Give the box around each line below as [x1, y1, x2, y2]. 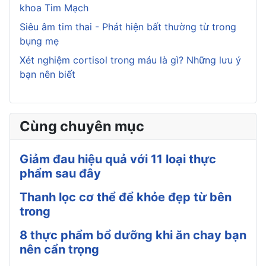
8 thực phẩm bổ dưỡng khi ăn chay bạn [20, 227, 246, 242]
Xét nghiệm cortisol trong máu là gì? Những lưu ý [20, 53, 241, 66]
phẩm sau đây [20, 166, 101, 180]
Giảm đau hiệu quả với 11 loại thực [20, 151, 216, 166]
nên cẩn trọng [20, 242, 99, 256]
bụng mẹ [20, 34, 59, 47]
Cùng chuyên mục [20, 117, 144, 135]
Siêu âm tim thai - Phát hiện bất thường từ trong [20, 20, 236, 33]
